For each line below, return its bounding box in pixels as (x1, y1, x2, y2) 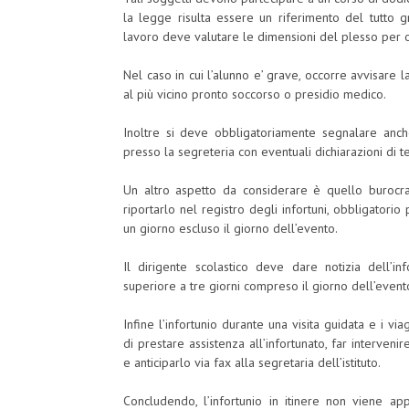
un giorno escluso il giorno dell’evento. (123, 220, 338, 237)
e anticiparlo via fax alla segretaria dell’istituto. (123, 354, 381, 372)
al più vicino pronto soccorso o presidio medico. (123, 86, 386, 103)
